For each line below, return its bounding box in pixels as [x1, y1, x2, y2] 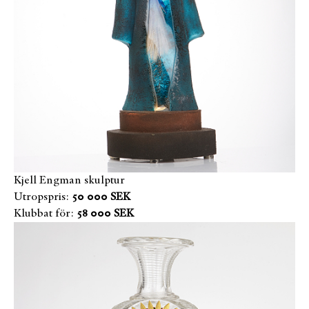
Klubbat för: [14, 208, 74, 219]
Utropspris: [14, 192, 69, 203]
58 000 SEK [77, 208, 134, 219]
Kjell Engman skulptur [14, 175, 125, 186]
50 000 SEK [72, 192, 130, 203]
